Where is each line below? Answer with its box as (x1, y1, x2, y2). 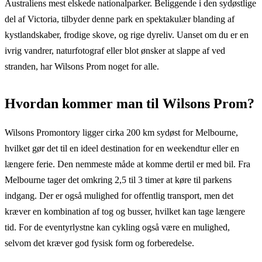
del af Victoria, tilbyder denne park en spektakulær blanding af (5, 13, 235, 24)
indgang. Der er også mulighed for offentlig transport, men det (5, 190, 233, 201)
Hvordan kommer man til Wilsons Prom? (5, 95, 254, 111)
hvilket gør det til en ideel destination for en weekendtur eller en (5, 143, 239, 153)
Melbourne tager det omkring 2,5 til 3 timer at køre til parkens (5, 174, 232, 185)
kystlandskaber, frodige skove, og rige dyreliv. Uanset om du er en (5, 29, 249, 40)
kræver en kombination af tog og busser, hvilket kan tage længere (5, 206, 245, 216)
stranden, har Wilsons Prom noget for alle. (5, 61, 159, 71)
